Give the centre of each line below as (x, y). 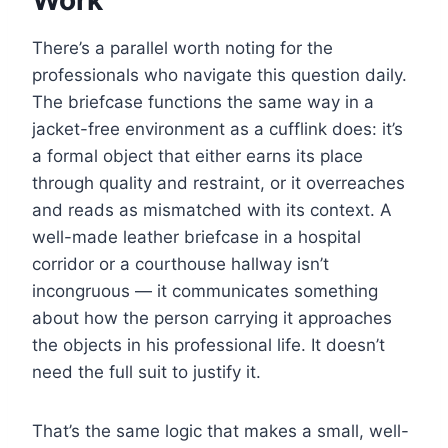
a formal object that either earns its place (197, 156)
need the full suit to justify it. (146, 372)
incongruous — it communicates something (205, 291)
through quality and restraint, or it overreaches (218, 183)
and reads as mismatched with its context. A (212, 210)
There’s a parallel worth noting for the (182, 48)
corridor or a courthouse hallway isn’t (180, 264)
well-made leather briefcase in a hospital (196, 237)
